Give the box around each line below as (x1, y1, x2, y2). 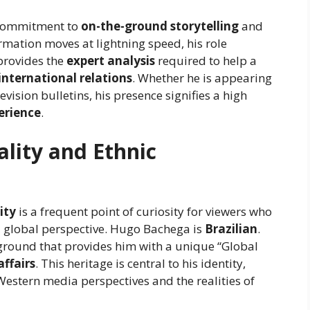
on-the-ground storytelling (81, 18, 239, 35)
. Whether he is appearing (132, 70, 272, 86)
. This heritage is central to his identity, (35, 255, 246, 271)
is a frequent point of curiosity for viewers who (16, 203, 272, 219)
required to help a (155, 53, 257, 69)
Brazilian (205, 220, 257, 237)
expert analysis (66, 53, 155, 69)
